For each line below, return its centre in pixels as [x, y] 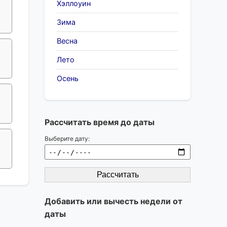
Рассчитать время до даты [100, 122]
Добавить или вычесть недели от [113, 201]
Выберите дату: [67, 139]
